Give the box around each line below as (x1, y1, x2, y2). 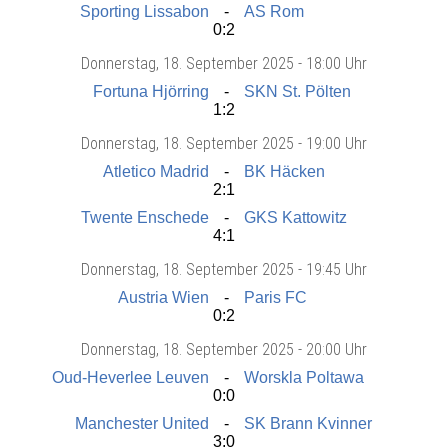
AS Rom (244, 2, 304, 20)
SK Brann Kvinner (244, 414, 372, 432)
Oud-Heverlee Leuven (52, 368, 209, 386)
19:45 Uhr (306, 259, 367, 279)
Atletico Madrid (103, 162, 209, 180)
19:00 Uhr (306, 133, 367, 153)
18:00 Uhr (306, 53, 367, 73)
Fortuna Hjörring (93, 82, 209, 100)
